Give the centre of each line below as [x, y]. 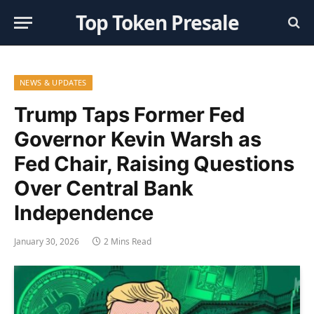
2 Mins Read [128, 241]
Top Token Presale [157, 22]
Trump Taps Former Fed [129, 115]
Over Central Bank [104, 188]
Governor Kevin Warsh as [138, 139]
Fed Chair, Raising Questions [154, 164]
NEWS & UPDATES [53, 82]
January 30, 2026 [47, 241]
